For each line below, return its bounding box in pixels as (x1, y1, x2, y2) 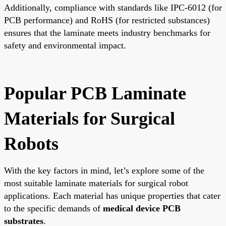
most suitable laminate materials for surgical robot (4, 178, 188, 188)
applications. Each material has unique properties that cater (4, 190, 220, 201)
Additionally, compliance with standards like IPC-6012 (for (4, 2, 222, 13)
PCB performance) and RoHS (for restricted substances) (4, 15, 210, 25)
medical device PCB (103, 203, 181, 213)
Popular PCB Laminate (4, 83, 186, 103)
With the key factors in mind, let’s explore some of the (4, 165, 204, 176)
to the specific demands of (4, 203, 103, 213)
